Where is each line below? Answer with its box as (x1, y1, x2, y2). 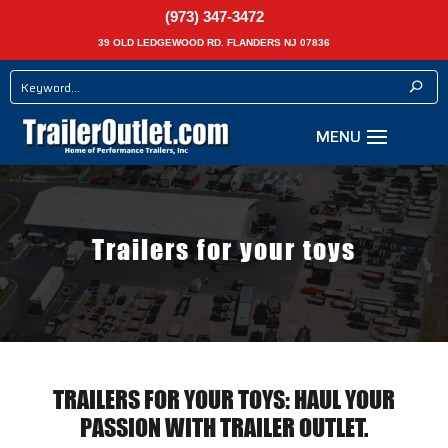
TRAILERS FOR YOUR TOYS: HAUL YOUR (53, 385, 395, 415)
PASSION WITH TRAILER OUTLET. (80, 413, 368, 443)
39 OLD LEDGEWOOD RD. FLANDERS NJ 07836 (98, 37, 330, 48)
